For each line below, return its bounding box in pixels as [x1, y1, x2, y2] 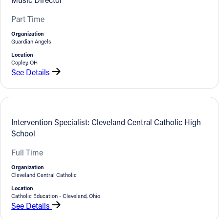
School [11, 128, 36, 138]
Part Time [11, 13, 45, 24]
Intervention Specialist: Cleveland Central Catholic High [11, 116, 201, 127]
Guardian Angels [11, 37, 51, 45]
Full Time [11, 147, 44, 157]
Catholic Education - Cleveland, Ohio [11, 192, 101, 199]
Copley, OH [11, 59, 38, 66]
